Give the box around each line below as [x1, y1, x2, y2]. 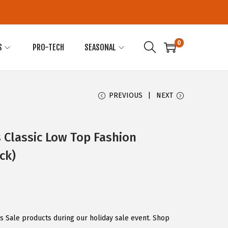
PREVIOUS [109, 91, 142, 100]
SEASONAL [84, 42, 116, 52]
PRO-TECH [33, 42, 64, 52]
